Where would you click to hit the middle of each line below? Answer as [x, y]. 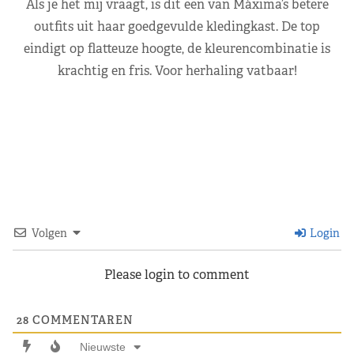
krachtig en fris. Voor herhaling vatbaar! [177, 70]
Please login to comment [177, 274]
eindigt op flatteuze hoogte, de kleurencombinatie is [177, 48]
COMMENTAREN [81, 320]
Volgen [49, 233]
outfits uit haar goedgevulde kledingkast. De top [177, 26]
